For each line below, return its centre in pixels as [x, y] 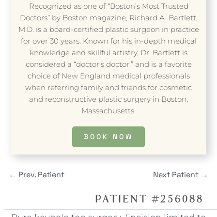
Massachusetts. [108, 111]
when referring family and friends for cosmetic [108, 88]
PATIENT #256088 [150, 200]
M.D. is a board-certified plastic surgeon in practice [108, 30]
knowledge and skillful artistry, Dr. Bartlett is [108, 53]
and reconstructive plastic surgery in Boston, [108, 99]
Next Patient [176, 175]
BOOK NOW [108, 137]
